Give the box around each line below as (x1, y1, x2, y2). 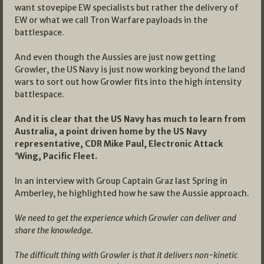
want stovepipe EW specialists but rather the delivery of (15, 2, 239, 13)
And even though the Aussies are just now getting (15, 51, 216, 62)
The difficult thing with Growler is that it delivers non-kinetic (15, 249, 237, 260)
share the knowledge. (15, 225, 93, 236)
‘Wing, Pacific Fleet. (15, 150, 97, 161)
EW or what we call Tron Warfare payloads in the (15, 14, 207, 25)
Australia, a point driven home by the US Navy (15, 126, 207, 137)
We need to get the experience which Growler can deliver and (15, 212, 236, 223)
